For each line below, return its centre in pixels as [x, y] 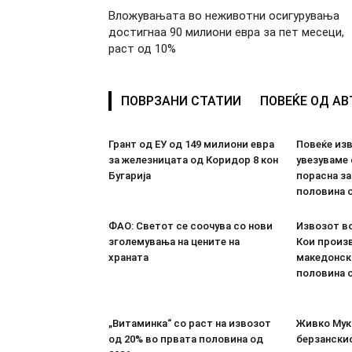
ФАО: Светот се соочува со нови [191, 225]
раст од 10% [142, 48]
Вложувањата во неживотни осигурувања [224, 15]
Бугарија [130, 175]
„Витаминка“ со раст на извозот [190, 323]
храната [128, 257]
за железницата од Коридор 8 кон [193, 159]
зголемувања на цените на [174, 241]
